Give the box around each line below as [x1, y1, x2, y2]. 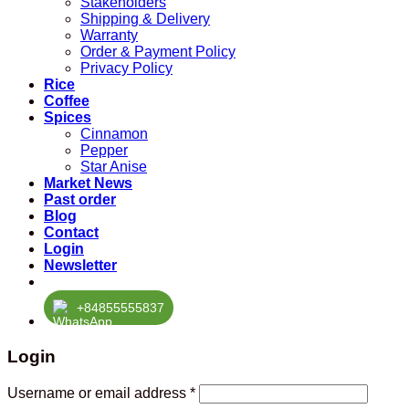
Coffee [44, 93, 89, 110]
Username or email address [7, 384, 190, 401]
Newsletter [44, 257, 117, 274]
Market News [44, 175, 132, 192]
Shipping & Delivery [80, 11, 210, 27]
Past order [44, 192, 116, 208]
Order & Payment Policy [80, 44, 236, 60]
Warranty [80, 27, 138, 44]
